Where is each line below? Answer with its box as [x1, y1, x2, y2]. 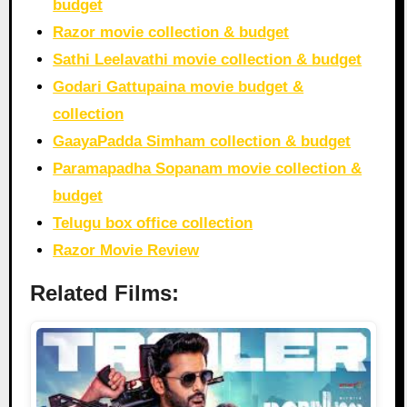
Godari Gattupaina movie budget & [53, 78, 304, 96]
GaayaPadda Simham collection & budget [53, 133, 352, 151]
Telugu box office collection [53, 214, 253, 233]
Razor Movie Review [53, 242, 200, 260]
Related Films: [29, 281, 179, 306]
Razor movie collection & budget [53, 24, 290, 42]
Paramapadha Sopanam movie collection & [53, 160, 362, 178]
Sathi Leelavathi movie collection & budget [53, 51, 362, 69]
